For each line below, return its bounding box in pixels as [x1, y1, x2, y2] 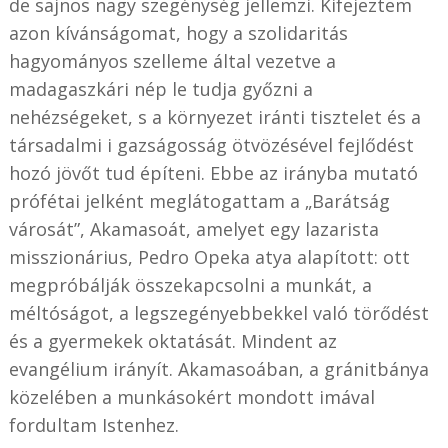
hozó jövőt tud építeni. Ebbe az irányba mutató [8, 161, 418, 186]
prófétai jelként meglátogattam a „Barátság [8, 189, 390, 214]
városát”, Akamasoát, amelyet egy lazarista [8, 217, 379, 242]
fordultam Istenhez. [8, 413, 179, 438]
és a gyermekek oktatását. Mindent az [8, 329, 337, 354]
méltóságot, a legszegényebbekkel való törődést [8, 301, 429, 326]
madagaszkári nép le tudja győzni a [8, 77, 313, 102]
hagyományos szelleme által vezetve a [8, 49, 336, 74]
